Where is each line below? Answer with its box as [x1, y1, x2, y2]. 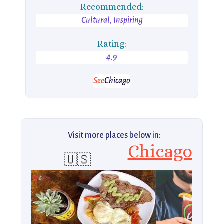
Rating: [97, 39, 126, 49]
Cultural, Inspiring [81, 16, 143, 25]
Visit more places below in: [68, 131, 161, 140]
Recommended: [80, 2, 144, 12]
